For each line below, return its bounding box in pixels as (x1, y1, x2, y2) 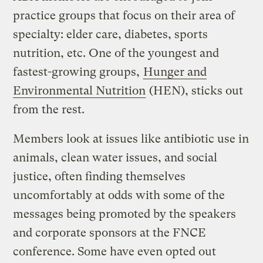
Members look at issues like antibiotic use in (13, 131, 249, 146)
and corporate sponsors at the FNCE (13, 225, 207, 240)
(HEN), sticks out (146, 83, 244, 97)
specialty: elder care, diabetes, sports (13, 27, 208, 41)
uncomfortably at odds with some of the (13, 188, 225, 202)
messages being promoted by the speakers (13, 207, 237, 221)
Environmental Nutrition (13, 83, 146, 97)
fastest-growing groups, (13, 65, 143, 79)
